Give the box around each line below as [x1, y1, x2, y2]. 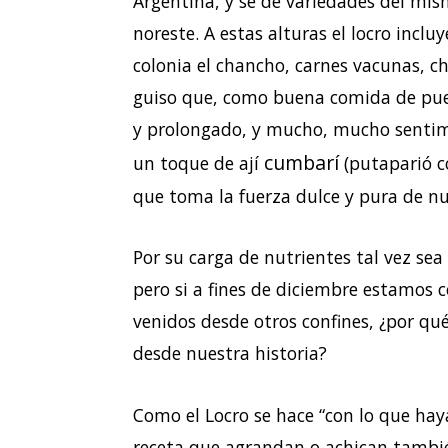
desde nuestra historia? [133, 341, 327, 366]
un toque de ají [133, 150, 264, 175]
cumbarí [264, 148, 339, 176]
